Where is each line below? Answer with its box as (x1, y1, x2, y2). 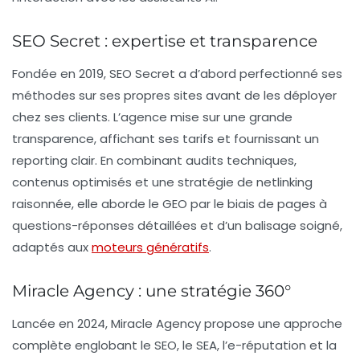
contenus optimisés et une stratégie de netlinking (12, 174, 313, 191)
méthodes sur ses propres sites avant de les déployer (12, 87, 337, 104)
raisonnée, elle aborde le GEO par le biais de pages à (12, 195, 327, 213)
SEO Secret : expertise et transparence (12, 31, 317, 51)
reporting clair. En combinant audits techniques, (12, 152, 297, 170)
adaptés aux (12, 239, 92, 256)
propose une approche (201, 315, 342, 333)
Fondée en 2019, (12, 65, 109, 83)
